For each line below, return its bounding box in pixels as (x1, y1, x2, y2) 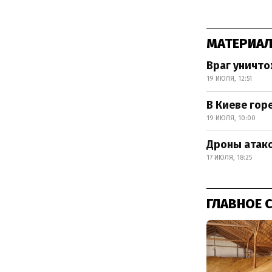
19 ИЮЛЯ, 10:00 (206, 114, 256, 122)
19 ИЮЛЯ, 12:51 (206, 74, 252, 83)
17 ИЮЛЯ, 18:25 (206, 153, 252, 161)
